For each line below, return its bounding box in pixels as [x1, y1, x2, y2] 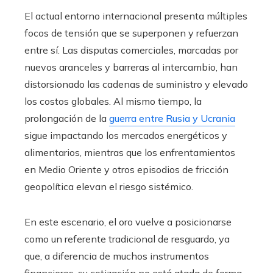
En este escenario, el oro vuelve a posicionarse [24, 216, 232, 229]
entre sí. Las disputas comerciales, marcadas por [24, 44, 238, 57]
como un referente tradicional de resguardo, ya [24, 233, 230, 246]
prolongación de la [24, 112, 109, 125]
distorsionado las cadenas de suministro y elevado [24, 78, 248, 91]
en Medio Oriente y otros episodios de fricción [24, 163, 229, 176]
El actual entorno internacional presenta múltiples [24, 10, 247, 23]
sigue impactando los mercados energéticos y [24, 129, 227, 142]
